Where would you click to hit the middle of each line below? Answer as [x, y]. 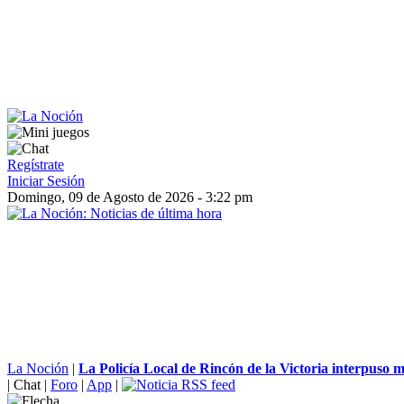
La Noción [38, 368]
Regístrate [36, 165]
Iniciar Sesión [46, 181]
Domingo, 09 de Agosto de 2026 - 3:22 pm [130, 197]
